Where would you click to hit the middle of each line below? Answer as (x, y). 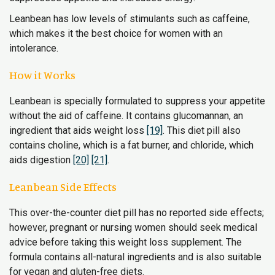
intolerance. (34, 48)
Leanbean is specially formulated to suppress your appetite (137, 101)
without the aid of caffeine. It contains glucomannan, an (126, 116)
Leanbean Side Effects (63, 187)
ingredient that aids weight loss (78, 130)
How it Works (42, 75)
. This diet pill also (202, 130)
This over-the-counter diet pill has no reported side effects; (137, 213)
